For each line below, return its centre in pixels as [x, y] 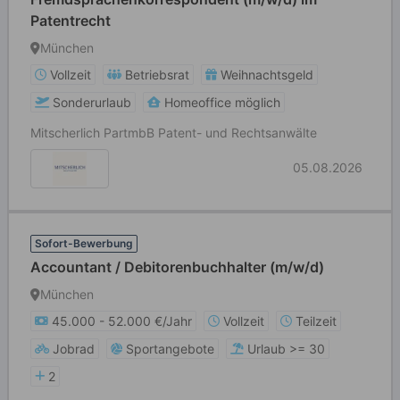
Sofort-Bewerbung [84, 243]
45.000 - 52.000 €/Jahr [122, 321]
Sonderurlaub [92, 102]
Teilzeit [316, 321]
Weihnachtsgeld [267, 75]
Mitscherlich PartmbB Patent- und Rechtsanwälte [174, 133]
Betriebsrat [157, 75]
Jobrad [74, 349]
